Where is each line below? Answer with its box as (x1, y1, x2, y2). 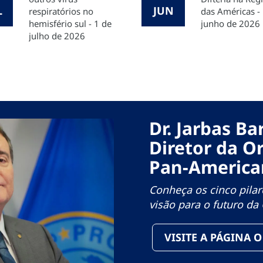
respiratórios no (29, 5, 93, 17)
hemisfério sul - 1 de (29, 17, 112, 29)
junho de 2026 (201, 17, 260, 29)
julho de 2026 (29, 29, 85, 42)
